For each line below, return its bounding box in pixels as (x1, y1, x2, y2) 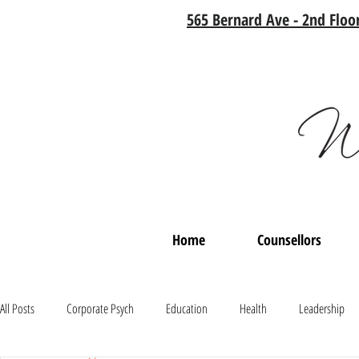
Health (240, 300, 267, 317)
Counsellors (257, 230, 321, 249)
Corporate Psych (67, 300, 134, 317)
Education (166, 300, 208, 317)
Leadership (299, 300, 345, 317)
